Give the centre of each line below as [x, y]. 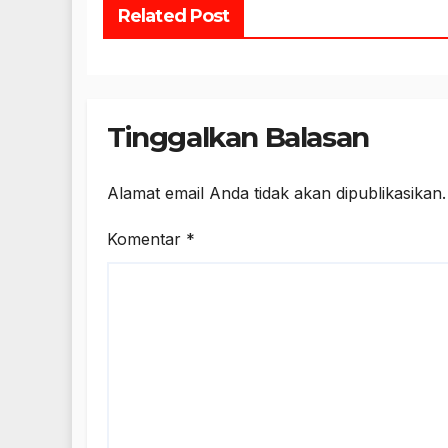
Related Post [174, 16]
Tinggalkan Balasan [238, 137]
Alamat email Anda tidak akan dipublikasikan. [276, 192]
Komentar [146, 238]
